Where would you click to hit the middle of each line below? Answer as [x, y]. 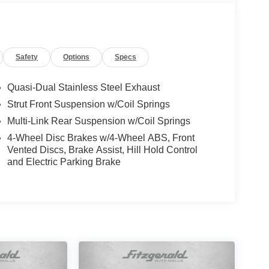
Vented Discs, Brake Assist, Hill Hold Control [102, 150]
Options [77, 57]
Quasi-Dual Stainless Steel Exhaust [83, 88]
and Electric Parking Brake [64, 162]
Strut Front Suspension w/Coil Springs [88, 104]
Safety [27, 57]
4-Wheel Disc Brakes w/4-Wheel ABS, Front [101, 138]
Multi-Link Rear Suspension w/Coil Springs [98, 121]
